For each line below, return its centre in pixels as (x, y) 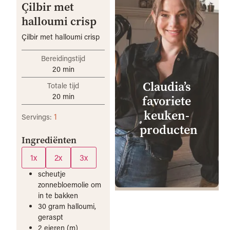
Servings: (38, 117)
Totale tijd (63, 86)
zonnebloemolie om (70, 184)
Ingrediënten (49, 140)
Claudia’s (167, 87)
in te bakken (58, 195)
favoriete (167, 101)
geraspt (51, 217)
